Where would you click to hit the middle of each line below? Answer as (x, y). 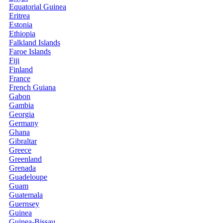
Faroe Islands (30, 51)
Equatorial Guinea (38, 6)
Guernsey (24, 204)
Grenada (22, 168)
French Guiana (32, 87)
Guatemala (26, 195)
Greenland (25, 159)
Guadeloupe (28, 177)
